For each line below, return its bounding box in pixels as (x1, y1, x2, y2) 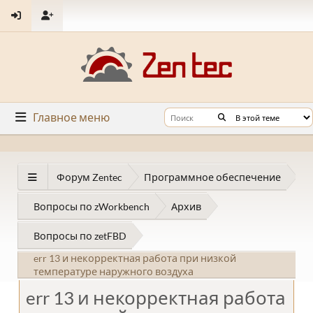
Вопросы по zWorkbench (34, 200, 150, 212)
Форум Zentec (57, 170, 122, 183)
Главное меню (33, 110, 110, 124)
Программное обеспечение (144, 170, 281, 183)
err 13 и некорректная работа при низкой (34, 252, 236, 264)
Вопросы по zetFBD (34, 229, 126, 242)
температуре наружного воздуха (34, 265, 194, 277)
